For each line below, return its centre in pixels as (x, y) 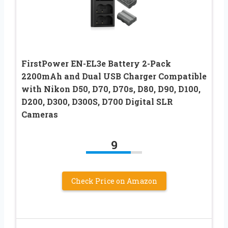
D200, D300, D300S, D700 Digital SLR (97, 101)
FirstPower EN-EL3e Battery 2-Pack (96, 63)
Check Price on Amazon (114, 181)
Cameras (40, 114)
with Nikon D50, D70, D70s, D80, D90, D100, (111, 89)
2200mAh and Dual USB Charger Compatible (114, 76)
